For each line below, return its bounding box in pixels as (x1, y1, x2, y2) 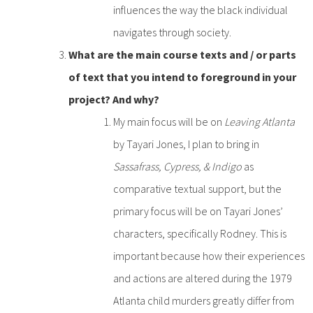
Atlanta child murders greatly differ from (113, 293, 294, 307)
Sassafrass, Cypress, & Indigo (113, 159, 242, 173)
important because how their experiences (113, 248, 305, 263)
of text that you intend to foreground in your (68, 69, 296, 84)
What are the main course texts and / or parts (68, 47, 296, 61)
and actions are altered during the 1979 (113, 270, 292, 285)
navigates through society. (113, 24, 233, 39)
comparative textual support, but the (113, 181, 282, 196)
